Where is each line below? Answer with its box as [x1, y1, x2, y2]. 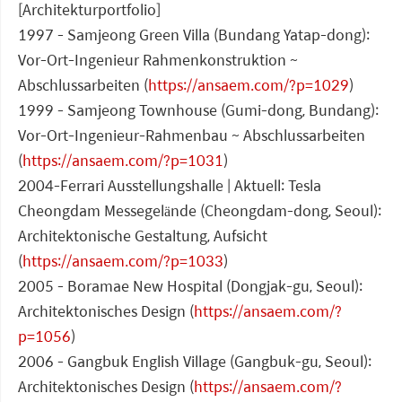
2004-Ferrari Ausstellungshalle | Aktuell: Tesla [18, 174, 321, 197]
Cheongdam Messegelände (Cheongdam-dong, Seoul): [18, 199, 381, 223]
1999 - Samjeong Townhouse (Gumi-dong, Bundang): [18, 99, 379, 122]
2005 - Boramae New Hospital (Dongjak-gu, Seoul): [18, 275, 363, 298]
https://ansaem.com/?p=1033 [22, 249, 223, 273]
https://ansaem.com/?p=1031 [22, 149, 223, 172]
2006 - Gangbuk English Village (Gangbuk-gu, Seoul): [18, 350, 371, 373]
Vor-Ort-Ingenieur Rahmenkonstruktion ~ [18, 48, 298, 72]
